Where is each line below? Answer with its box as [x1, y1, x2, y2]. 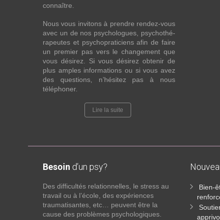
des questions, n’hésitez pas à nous [43, 76, 175, 83]
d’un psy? [70, 162, 108, 172]
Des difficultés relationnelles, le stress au [43, 182, 169, 190]
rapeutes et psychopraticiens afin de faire [43, 38, 175, 46]
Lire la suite [92, 107, 123, 113]
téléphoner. [43, 85, 78, 93]
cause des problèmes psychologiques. [43, 210, 162, 218]
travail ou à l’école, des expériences [43, 192, 154, 199]
